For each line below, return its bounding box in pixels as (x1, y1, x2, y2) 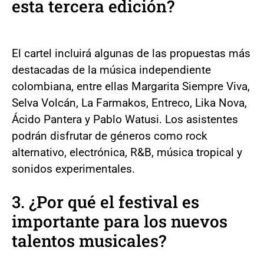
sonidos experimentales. (12, 161, 135, 176)
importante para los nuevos (12, 210, 227, 232)
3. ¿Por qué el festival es (12, 190, 199, 213)
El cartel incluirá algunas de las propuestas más (12, 46, 250, 60)
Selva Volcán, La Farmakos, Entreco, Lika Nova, (12, 95, 247, 110)
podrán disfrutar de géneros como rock (12, 128, 207, 143)
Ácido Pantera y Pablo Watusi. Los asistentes (12, 112, 238, 126)
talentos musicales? (12, 229, 166, 252)
